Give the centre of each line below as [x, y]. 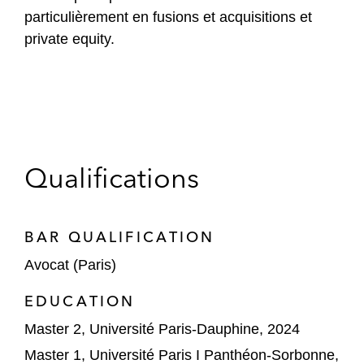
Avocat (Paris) [70, 265]
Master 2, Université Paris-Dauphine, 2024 [162, 329]
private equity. [69, 39]
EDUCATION [80, 301]
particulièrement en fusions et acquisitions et [168, 17]
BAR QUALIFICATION [120, 237]
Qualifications [112, 178]
